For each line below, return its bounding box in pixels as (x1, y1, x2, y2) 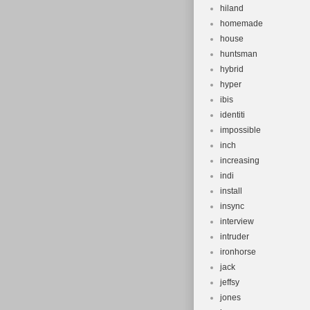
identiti (220, 110, 245, 120)
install (220, 186, 242, 196)
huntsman (220, 49, 257, 59)
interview (220, 217, 254, 226)
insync (220, 201, 244, 211)
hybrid (220, 64, 244, 74)
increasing (220, 156, 259, 165)
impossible (220, 125, 261, 135)
